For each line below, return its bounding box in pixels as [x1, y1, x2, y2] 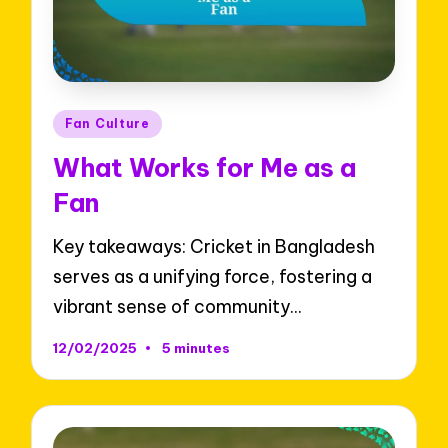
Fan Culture [65, 115, 150, 131]
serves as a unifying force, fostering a [53, 264, 373, 288]
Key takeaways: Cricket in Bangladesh [53, 234, 376, 258]
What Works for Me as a [53, 152, 357, 185]
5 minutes [161, 339, 230, 358]
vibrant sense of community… [53, 294, 302, 318]
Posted [51, 109, 112, 131]
